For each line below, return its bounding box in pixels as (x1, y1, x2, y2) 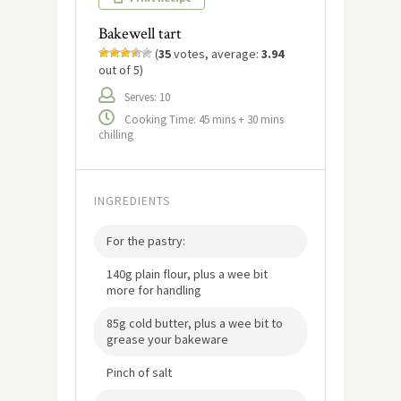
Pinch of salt (107, 364, 172, 380)
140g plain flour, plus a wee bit (107, 266, 268, 282)
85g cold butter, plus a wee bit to (107, 315, 283, 331)
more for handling (107, 282, 201, 298)
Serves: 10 (124, 90, 170, 105)
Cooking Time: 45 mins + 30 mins (124, 112, 284, 127)
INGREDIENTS (94, 192, 171, 209)
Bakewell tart (98, 23, 182, 44)
